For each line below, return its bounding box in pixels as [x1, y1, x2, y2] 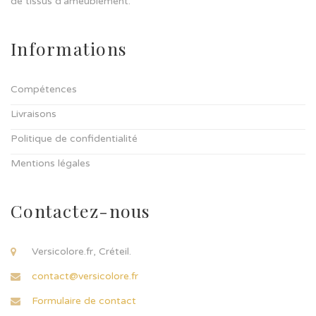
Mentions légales [11, 157, 90, 169]
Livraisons [11, 107, 56, 120]
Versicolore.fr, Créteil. [32, 245, 131, 257]
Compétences [11, 83, 77, 95]
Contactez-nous [11, 198, 151, 222]
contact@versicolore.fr [32, 269, 138, 282]
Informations [11, 36, 127, 60]
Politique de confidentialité [11, 132, 138, 145]
